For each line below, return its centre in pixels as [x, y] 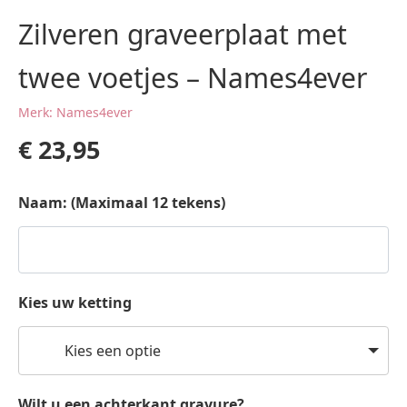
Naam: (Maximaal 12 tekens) [122, 203]
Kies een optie [113, 351]
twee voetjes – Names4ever [193, 78]
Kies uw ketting [75, 303]
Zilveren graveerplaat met [183, 34]
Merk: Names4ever [75, 112]
